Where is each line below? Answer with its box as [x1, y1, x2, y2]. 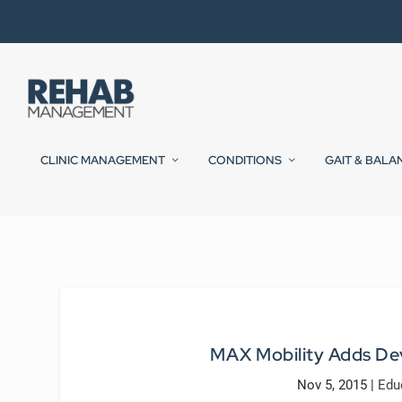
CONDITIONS [208, 153, 282, 169]
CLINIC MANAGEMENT [40, 153, 165, 169]
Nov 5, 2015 [297, 377, 368, 394]
